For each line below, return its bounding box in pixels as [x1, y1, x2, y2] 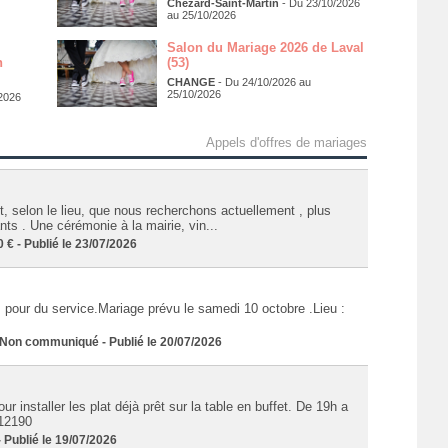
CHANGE [166, 76, 215, 89]
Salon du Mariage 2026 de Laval [166, 40, 364, 56]
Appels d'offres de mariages [205, 134, 367, 150]
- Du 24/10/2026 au [214, 76, 311, 89]
